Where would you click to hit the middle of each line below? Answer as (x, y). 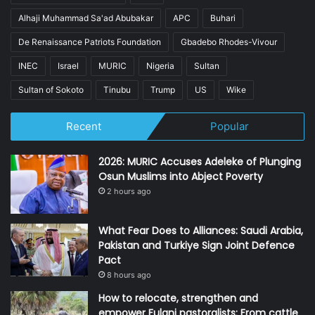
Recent (83, 126)
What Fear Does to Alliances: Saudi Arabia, (201, 231)
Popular (230, 126)
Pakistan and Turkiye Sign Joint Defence (197, 245)
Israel (68, 65)
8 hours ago (129, 275)
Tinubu (117, 89)
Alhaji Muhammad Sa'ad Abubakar (86, 18)
